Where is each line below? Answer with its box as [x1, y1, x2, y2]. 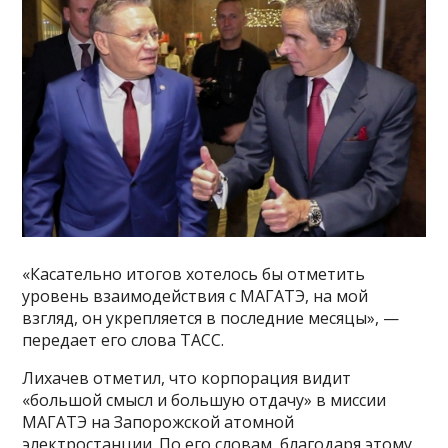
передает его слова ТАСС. [22, 329, 225, 352]
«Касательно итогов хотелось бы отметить [22, 263, 366, 286]
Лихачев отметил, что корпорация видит [22, 367, 352, 390]
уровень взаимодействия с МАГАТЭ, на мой [22, 285, 369, 308]
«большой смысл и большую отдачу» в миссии [22, 389, 387, 412]
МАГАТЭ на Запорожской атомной [22, 411, 295, 434]
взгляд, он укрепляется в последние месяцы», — [22, 307, 400, 330]
